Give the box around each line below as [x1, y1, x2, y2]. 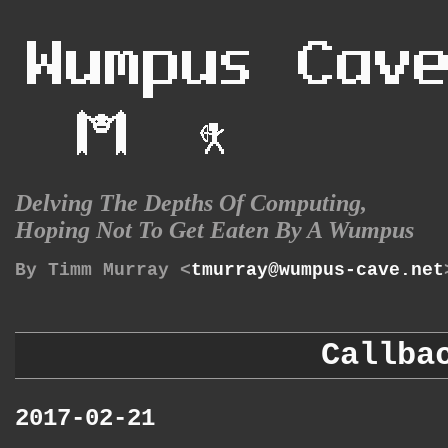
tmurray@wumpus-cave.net [191, 260, 444, 281]
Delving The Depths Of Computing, [15, 190, 367, 216]
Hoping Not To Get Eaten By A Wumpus [15, 217, 414, 243]
